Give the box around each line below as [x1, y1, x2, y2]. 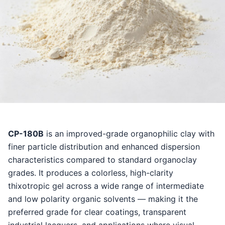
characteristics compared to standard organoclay [8, 155, 197, 165]
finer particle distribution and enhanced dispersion [8, 142, 200, 152]
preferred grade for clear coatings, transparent [8, 207, 186, 217]
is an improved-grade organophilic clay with [44, 129, 214, 139]
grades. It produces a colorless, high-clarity [8, 168, 173, 178]
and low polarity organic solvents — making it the [8, 194, 198, 204]
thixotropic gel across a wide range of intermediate [8, 181, 204, 191]
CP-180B [8, 129, 44, 139]
